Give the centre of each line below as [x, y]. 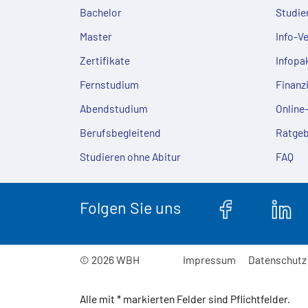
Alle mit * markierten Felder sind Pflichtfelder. [185, 298]
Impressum [209, 259]
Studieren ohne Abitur [130, 156]
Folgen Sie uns [130, 207]
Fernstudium [109, 84]
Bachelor [100, 12]
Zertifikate [104, 60]
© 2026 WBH [109, 259]
